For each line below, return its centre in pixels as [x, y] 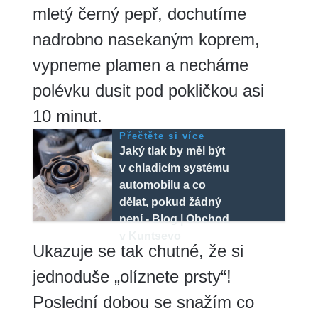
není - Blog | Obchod [175, 219]
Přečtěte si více [162, 136]
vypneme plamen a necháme [141, 65]
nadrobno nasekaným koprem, [146, 40]
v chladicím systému [175, 168]
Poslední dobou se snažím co [143, 302]
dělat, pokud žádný [171, 202]
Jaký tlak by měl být [172, 151]
